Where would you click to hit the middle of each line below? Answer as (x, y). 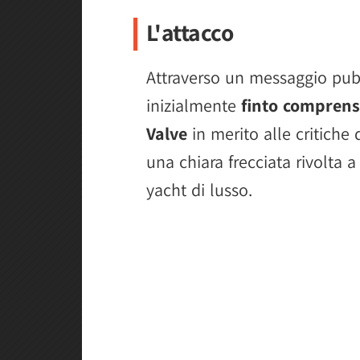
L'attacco (190, 32)
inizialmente (194, 105)
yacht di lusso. (199, 189)
